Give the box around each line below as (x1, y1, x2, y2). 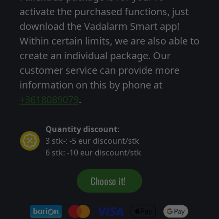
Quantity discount (45, 123, 117, 134)
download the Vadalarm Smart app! (20, 19, 179, 33)
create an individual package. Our (20, 48, 171, 62)
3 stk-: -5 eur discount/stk (45, 135, 139, 146)
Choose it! (90, 173, 126, 188)
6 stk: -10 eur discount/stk (45, 147, 141, 158)
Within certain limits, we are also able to (20, 34, 199, 47)
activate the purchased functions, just (20, 4, 189, 18)
